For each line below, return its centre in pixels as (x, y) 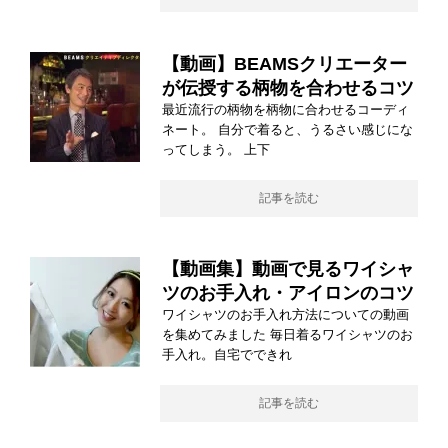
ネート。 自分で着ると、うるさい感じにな (287, 129)
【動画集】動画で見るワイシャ (288, 268)
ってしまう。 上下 (216, 149)
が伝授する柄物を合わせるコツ (288, 87)
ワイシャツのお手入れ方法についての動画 (285, 314)
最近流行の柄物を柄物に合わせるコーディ (285, 109)
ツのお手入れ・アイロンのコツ (288, 292)
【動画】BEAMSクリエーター (284, 63)
